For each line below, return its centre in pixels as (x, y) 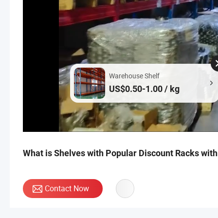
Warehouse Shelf (134, 75)
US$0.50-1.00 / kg (144, 89)
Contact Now (67, 188)
